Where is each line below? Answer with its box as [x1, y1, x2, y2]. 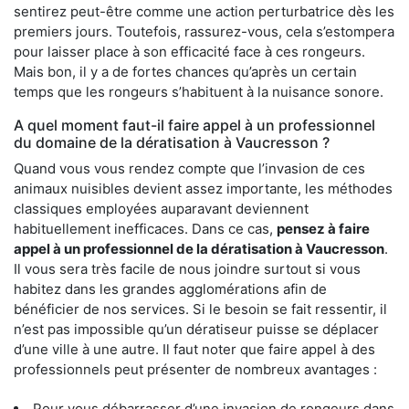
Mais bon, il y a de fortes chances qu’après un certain [14, 62, 357, 80]
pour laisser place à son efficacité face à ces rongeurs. [14, 42, 365, 60]
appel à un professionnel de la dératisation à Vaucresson [14, 239, 384, 257]
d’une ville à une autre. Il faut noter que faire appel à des [14, 340, 375, 358]
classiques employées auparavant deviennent [14, 199, 309, 217]
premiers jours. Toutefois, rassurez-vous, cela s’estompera [14, 22, 394, 40]
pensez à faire [277, 219, 370, 237]
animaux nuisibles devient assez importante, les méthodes [14, 179, 393, 197]
